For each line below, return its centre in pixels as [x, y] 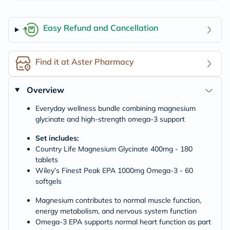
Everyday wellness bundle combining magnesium [116, 108]
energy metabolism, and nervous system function [116, 211]
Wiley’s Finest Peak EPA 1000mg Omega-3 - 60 [114, 170]
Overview [45, 90]
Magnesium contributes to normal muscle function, [118, 200]
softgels [49, 181]
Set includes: [57, 138]
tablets [47, 160]
